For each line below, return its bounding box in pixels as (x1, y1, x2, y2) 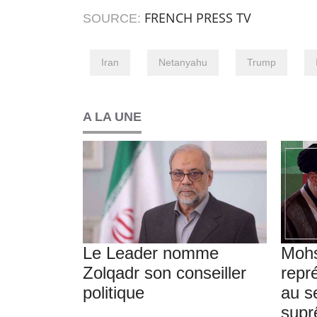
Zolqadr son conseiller (83, 263, 246, 283)
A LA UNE (83, 110, 142, 125)
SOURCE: (83, 11, 144, 26)
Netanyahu (158, 57, 207, 69)
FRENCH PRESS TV (144, 9, 251, 27)
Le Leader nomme (83, 243, 219, 263)
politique (83, 283, 144, 303)
